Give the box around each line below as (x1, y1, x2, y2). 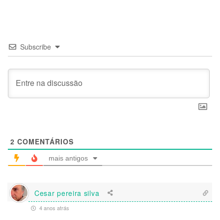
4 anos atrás (38, 204, 69, 212)
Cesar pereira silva (34, 188, 100, 198)
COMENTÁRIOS (15, 137, 74, 147)
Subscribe (20, 42, 51, 52)
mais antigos (49, 154, 88, 163)
